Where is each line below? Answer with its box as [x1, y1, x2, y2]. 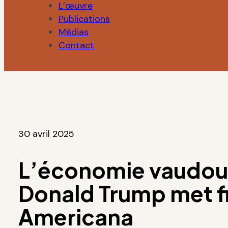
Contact [58, 39, 94, 52]
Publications [58, 13, 110, 25]
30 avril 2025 [18, 128, 74, 140]
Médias [58, 26, 89, 39]
